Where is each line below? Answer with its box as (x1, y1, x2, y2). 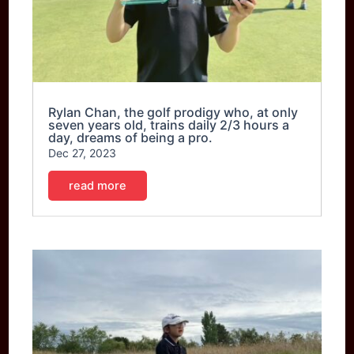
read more (69, 179, 127, 194)
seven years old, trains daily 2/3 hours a (48, 117, 290, 134)
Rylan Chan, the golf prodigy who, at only (48, 104, 299, 121)
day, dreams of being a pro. (48, 130, 213, 146)
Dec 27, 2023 (48, 146, 117, 160)
